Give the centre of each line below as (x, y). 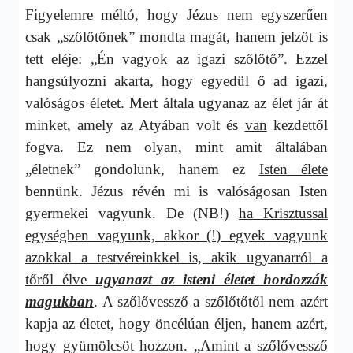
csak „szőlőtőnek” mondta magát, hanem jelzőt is (176, 36)
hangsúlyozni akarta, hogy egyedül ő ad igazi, (176, 80)
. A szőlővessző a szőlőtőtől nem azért (211, 301)
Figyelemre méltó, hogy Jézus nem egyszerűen (176, 14)
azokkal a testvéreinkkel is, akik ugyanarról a (176, 257)
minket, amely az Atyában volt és (135, 124)
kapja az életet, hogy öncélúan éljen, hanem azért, (176, 323)
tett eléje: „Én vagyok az (111, 58)
